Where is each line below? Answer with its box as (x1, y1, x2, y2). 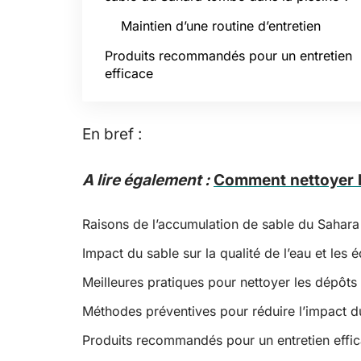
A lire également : (82, 171, 210, 189)
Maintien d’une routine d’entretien (121, 18, 321, 34)
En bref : (82, 125, 142, 143)
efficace (105, 65, 153, 81)
